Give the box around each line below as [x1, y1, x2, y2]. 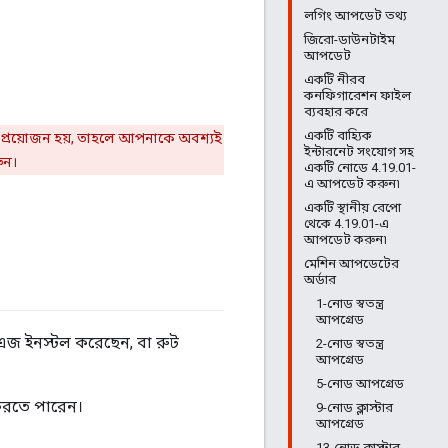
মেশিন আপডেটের [304, 256, 399, 271]
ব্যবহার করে [304, 104, 368, 119]
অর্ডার [304, 272, 336, 287]
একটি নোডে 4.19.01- [304, 160, 416, 175]
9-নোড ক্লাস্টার [316, 400, 393, 415]
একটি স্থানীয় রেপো [304, 200, 401, 215]
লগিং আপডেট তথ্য [304, 8, 407, 23]
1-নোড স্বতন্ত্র [316, 296, 384, 311]
